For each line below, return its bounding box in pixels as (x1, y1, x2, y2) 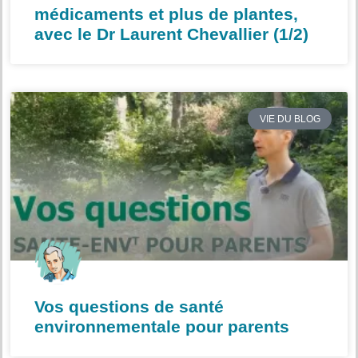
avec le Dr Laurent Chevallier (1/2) (34, 25, 308, 44)
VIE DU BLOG (259, 113, 320, 125)
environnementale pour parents (34, 317, 289, 336)
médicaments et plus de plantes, (34, 5, 298, 24)
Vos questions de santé (34, 297, 224, 316)
